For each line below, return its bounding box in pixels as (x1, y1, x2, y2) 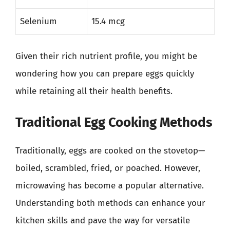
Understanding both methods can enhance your (15, 197, 205, 208)
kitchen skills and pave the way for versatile (15, 215, 190, 226)
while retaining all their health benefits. (15, 86, 172, 97)
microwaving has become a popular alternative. (15, 180, 204, 191)
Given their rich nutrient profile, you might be (15, 51, 197, 62)
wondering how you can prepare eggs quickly (15, 68, 194, 79)
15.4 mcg (91, 15, 125, 27)
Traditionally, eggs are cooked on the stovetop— (15, 145, 205, 156)
